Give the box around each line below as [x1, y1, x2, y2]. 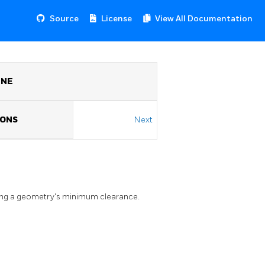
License [101, 14, 132, 24]
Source [50, 14, 79, 24]
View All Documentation [155, 14, 253, 24]
